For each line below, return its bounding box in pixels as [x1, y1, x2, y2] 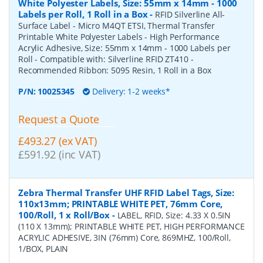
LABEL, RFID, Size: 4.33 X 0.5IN [117, 210, 231, 221]
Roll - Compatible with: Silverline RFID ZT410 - [18, 53, 194, 65]
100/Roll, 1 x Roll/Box [18, 209, 110, 221]
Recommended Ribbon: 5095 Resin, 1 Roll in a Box [18, 65, 211, 76]
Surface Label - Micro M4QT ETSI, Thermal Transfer [18, 20, 215, 32]
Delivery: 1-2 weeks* [89, 86, 171, 97]
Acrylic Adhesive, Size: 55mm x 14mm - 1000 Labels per [18, 42, 231, 54]
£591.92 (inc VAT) [18, 147, 100, 162]
